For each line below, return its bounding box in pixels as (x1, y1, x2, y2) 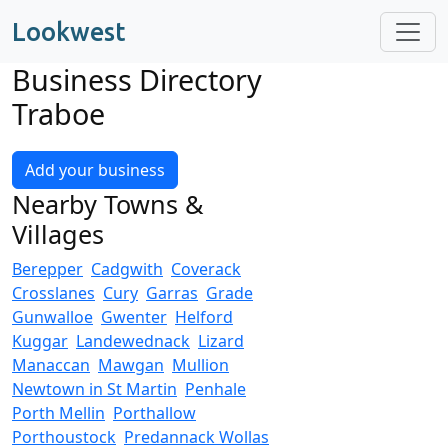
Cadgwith (91, 258, 163, 280)
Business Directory (12, 60, 262, 99)
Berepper (12, 258, 83, 280)
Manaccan (12, 354, 90, 376)
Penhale (185, 378, 246, 400)
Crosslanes (12, 282, 95, 304)
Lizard (198, 330, 244, 352)
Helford (175, 306, 233, 328)
